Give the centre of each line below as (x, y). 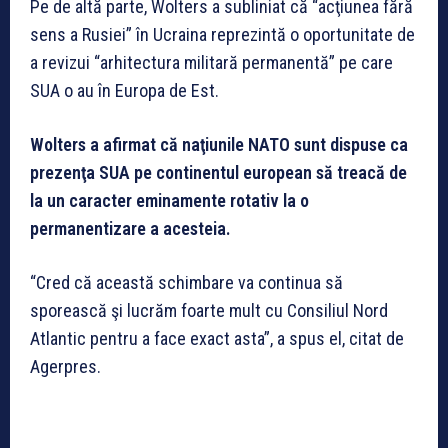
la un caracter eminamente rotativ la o (169, 201)
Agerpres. (65, 367)
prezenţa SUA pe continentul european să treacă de (218, 173)
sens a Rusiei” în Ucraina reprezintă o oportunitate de (222, 35)
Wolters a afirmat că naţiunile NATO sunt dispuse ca (219, 145)
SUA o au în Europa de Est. (124, 91)
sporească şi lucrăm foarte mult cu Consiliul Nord (209, 311)
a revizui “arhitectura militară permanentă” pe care (211, 63)
